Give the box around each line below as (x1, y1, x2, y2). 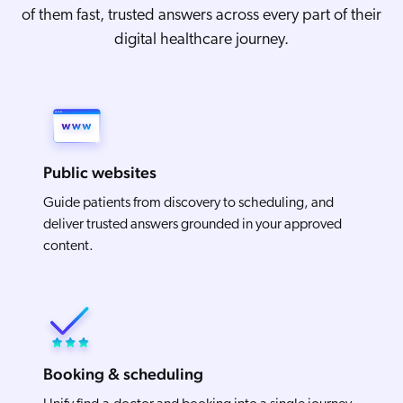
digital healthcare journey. (114, 31, 289, 49)
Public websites (43, 163, 157, 183)
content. (43, 239, 94, 255)
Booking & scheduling (43, 364, 203, 384)
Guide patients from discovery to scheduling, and (43, 196, 334, 211)
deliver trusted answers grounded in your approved (43, 218, 342, 233)
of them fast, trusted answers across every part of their (22, 7, 381, 25)
